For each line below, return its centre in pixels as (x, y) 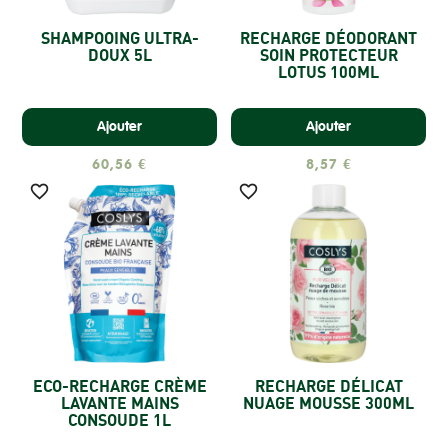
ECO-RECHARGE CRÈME (119, 385)
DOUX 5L (119, 54)
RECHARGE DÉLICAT (328, 385)
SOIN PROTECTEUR (328, 54)
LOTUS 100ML (328, 71)
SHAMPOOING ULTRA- (119, 37)
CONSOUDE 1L (119, 419)
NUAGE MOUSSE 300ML (328, 402)
